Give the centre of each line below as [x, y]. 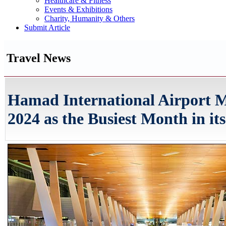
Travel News [39, 58]
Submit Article [47, 27]
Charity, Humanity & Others [90, 18]
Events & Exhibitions [78, 9]
